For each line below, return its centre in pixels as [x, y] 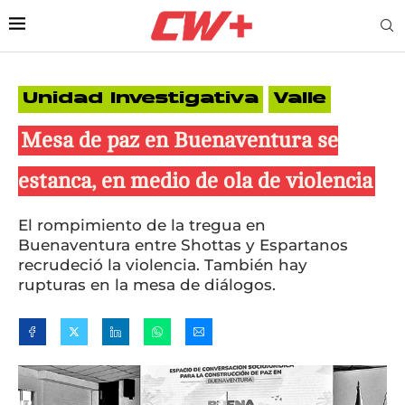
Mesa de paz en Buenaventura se [179, 140]
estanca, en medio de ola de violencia [195, 181]
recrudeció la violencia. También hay [163, 264]
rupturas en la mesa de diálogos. [147, 284]
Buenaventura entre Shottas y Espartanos [183, 245]
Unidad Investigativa [141, 99]
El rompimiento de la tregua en [142, 225]
